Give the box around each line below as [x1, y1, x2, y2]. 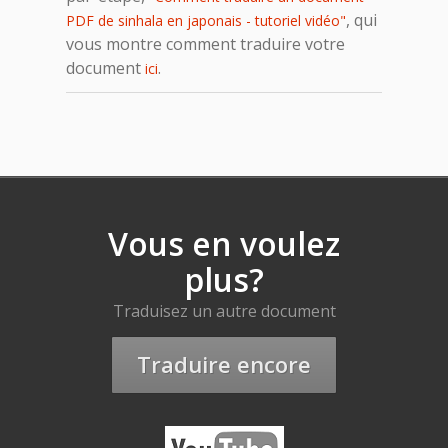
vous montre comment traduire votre [66, 32, 345, 55]
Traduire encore [137, 349, 311, 380]
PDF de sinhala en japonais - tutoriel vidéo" [66, 10, 346, 30]
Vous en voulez [108, 221, 340, 265]
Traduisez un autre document [112, 299, 336, 322]
